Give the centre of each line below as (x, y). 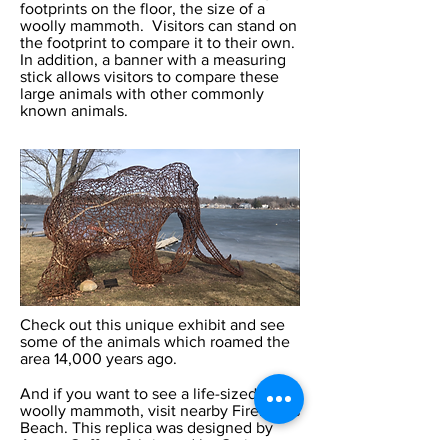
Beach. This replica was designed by (146, 427)
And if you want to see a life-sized (138, 393)
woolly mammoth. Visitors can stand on (158, 25)
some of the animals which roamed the (155, 341)
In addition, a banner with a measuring (153, 59)
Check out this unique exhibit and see (152, 324)
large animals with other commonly (142, 93)
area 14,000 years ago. (100, 358)
